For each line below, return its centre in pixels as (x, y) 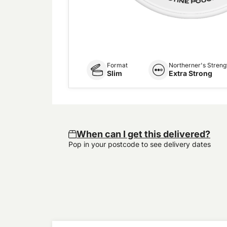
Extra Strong (191, 73)
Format (118, 65)
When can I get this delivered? (143, 134)
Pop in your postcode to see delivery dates (140, 144)
